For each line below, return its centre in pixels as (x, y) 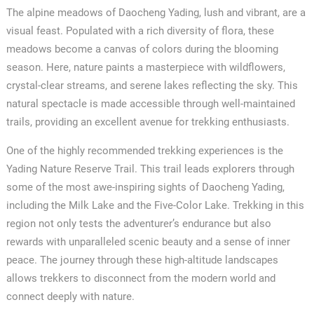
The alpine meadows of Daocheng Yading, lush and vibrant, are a (156, 12)
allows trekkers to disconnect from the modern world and (141, 278)
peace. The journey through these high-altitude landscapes (142, 260)
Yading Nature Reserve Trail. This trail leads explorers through (150, 169)
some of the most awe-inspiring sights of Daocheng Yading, (145, 187)
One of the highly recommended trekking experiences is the (144, 150)
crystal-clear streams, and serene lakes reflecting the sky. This (152, 85)
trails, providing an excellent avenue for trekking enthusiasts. (148, 122)
